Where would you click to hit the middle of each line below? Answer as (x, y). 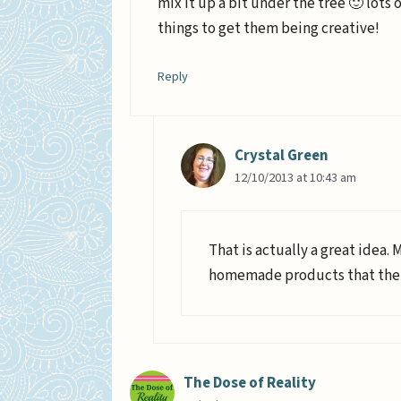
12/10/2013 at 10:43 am (295, 178)
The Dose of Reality (250, 383)
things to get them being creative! (269, 28)
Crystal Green (281, 156)
